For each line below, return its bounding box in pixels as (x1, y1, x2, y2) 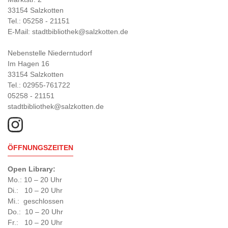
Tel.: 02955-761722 (8, 81, 70, 89)
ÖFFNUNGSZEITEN (8, 144, 73, 152)
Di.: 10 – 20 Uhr (8, 186, 63, 194)
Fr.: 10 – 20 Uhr (8, 218, 63, 226)
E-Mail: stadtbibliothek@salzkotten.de (8, 27, 128, 36)
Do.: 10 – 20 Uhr (8, 208, 63, 216)
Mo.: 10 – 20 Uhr (8, 176, 62, 184)
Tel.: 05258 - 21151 (8, 17, 70, 25)
